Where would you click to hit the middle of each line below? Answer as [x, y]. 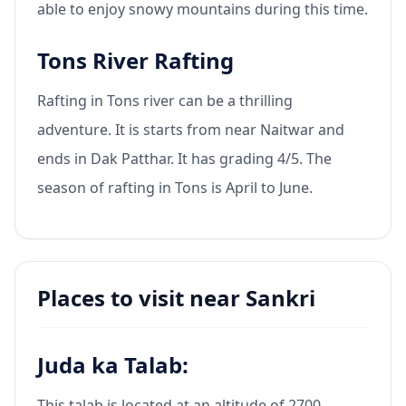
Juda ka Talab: [113, 364]
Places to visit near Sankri [176, 297]
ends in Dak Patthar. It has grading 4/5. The [184, 158]
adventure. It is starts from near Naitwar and [191, 129]
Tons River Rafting [135, 60]
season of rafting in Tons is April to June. [175, 187]
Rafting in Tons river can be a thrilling [165, 100]
